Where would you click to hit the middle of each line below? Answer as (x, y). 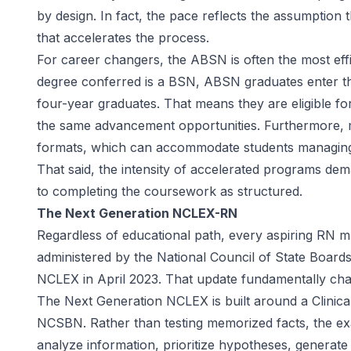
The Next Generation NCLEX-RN (137, 213)
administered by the (97, 257)
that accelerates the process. (123, 38)
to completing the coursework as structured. (170, 191)
